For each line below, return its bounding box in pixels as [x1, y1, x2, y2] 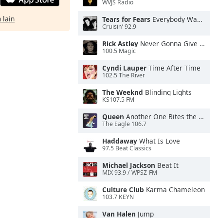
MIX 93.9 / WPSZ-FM [102, 168, 157, 177]
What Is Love [137, 136, 180, 145]
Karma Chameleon [144, 185, 205, 194]
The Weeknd [102, 88, 143, 97]
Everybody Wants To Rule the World [150, 15, 197, 24]
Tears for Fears [102, 15, 150, 24]
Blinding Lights [143, 88, 192, 97]
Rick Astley [102, 39, 138, 48]
